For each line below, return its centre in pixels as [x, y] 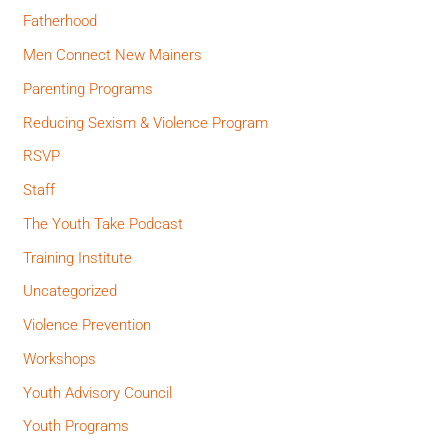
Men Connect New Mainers [113, 55]
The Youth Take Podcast [103, 223]
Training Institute [78, 257]
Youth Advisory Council [98, 392]
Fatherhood [60, 21]
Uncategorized [70, 291]
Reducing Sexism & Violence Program [146, 122]
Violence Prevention [87, 325]
